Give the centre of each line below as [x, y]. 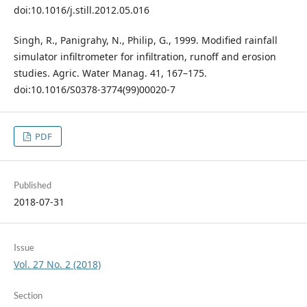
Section [28, 295]
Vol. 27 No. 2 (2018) [57, 264]
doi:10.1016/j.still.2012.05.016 [81, 10]
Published [32, 185]
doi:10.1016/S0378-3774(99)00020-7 [94, 89]
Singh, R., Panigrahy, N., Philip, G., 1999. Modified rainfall [145, 40]
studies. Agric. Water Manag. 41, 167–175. [110, 73]
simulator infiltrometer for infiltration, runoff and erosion [145, 56]
